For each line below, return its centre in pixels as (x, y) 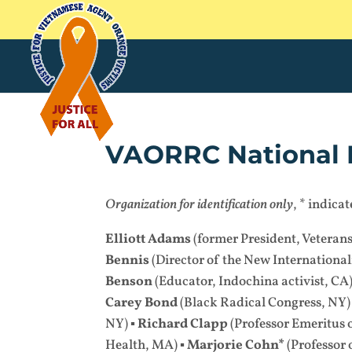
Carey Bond (142, 303)
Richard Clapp (183, 324)
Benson (129, 282)
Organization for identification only (200, 205)
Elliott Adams (150, 239)
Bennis (128, 260)
